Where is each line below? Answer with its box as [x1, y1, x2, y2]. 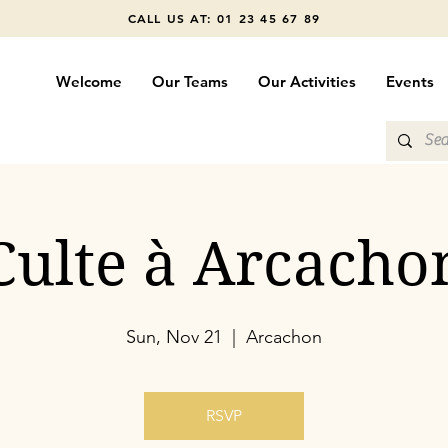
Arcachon [246, 326, 322, 348]
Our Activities [257, 72, 356, 91]
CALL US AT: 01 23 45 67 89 [127, 10, 321, 26]
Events [385, 72, 434, 91]
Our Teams [151, 72, 228, 91]
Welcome [55, 72, 122, 91]
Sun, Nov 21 [126, 326, 222, 348]
